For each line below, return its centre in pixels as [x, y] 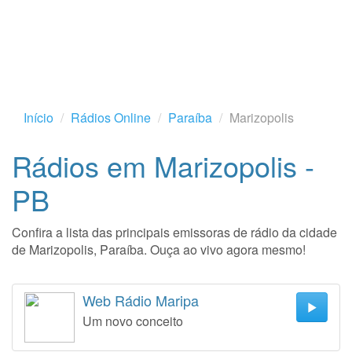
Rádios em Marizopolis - [163, 165]
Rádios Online [111, 117]
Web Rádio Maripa [141, 300]
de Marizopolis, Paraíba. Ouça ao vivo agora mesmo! [159, 249]
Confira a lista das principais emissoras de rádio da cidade [174, 232]
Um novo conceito [133, 321]
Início [38, 117]
